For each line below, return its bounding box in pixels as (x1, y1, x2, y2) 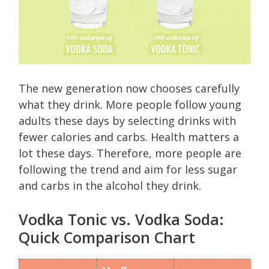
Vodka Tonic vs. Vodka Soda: (19, 209, 224, 230)
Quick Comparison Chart (19, 227, 195, 248)
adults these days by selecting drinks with (19, 113, 236, 128)
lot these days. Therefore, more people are (19, 146, 241, 161)
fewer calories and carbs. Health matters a (19, 130, 239, 145)
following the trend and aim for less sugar (19, 162, 237, 177)
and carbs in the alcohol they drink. (19, 178, 201, 193)
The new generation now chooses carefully (19, 81, 240, 96)
